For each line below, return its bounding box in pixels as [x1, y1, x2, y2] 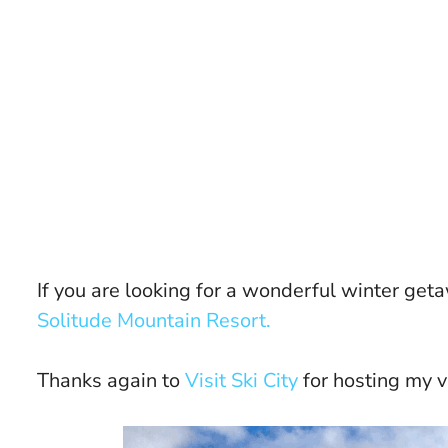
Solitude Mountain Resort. [37, 307, 271, 335]
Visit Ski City [185, 367, 298, 395]
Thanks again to [37, 367, 185, 395]
